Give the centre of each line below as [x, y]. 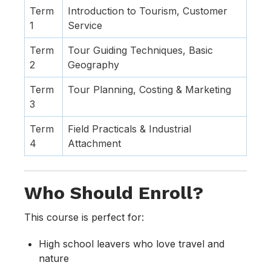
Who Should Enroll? [114, 193]
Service [85, 26]
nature [54, 259]
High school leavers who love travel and [132, 244]
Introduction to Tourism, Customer [148, 11]
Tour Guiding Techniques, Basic [140, 51]
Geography [93, 65]
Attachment [94, 144]
